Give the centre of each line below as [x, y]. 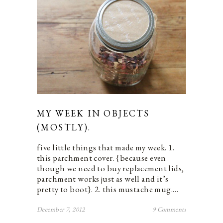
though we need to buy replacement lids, [111, 168]
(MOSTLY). [64, 127]
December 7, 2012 [61, 209]
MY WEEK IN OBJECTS [93, 113]
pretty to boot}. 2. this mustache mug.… [108, 189]
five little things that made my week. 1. [106, 147]
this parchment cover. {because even [102, 158]
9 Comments [169, 209]
